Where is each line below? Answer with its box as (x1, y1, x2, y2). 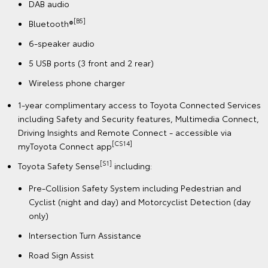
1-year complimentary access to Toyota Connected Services (18, 98, 261, 111)
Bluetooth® (29, 17, 74, 29)
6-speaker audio (29, 36, 95, 49)
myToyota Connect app (18, 139, 112, 152)
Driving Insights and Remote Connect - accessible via (18, 126, 232, 138)
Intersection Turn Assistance (29, 229, 141, 241)
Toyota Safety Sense (18, 159, 100, 172)
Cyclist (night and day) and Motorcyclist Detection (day (29, 195, 251, 208)
